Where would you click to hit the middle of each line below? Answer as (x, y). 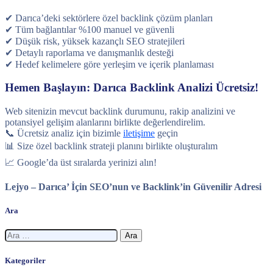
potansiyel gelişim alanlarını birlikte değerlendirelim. (105, 122)
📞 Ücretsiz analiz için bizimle (64, 133)
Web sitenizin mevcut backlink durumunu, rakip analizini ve (120, 112)
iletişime (139, 133)
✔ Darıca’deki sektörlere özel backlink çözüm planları (109, 18)
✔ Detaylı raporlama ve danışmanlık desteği (89, 52)
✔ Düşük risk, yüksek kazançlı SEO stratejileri (95, 41)
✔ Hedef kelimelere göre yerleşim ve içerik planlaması (109, 64)
